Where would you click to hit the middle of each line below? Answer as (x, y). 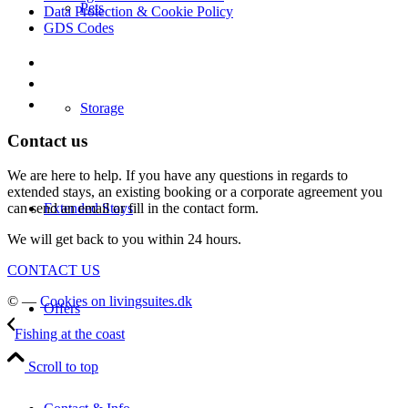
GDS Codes (79, 27)
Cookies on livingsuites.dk (116, 301)
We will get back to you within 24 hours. (124, 240)
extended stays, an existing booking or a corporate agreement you (195, 192)
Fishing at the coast (70, 334)
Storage (102, 108)
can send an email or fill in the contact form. (133, 209)
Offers (62, 308)
